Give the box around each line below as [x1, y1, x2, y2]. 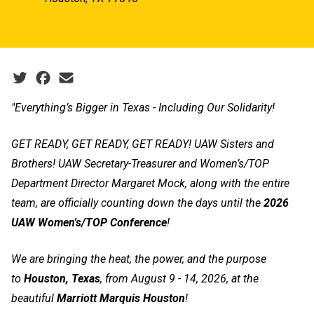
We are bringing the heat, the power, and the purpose [11, 252, 266, 266]
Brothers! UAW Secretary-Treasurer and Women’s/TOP [11, 156, 269, 170]
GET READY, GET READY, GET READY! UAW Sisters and [11, 137, 274, 151]
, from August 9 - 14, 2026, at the [100, 271, 259, 285]
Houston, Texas [24, 271, 100, 285]
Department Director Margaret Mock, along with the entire [11, 176, 289, 190]
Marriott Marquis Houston [57, 291, 185, 305]
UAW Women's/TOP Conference [11, 215, 167, 229]
